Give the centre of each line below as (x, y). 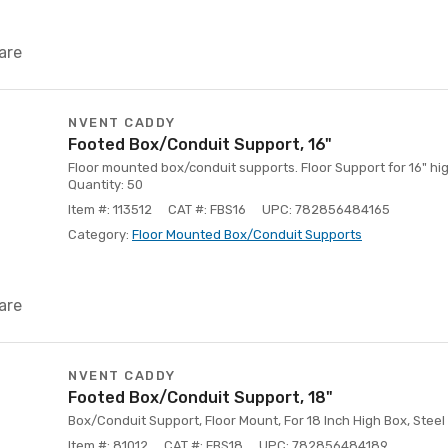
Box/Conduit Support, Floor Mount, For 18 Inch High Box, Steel (256, 420)
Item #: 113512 (110, 209)
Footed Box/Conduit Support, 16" (200, 144)
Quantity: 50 (105, 184)
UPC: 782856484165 (326, 209)
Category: (100, 234)
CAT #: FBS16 (207, 209)
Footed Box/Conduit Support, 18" (200, 397)
